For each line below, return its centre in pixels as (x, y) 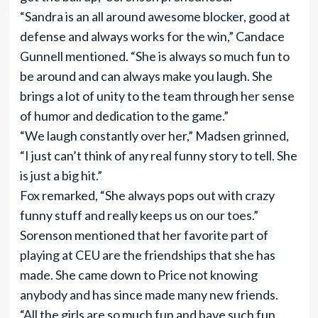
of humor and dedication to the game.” (124, 116)
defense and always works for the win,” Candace (152, 36)
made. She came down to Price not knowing (138, 275)
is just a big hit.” (61, 175)
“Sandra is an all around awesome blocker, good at (155, 16)
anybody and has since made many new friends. (149, 295)
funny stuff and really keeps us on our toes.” (139, 215)
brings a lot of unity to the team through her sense (157, 96)
